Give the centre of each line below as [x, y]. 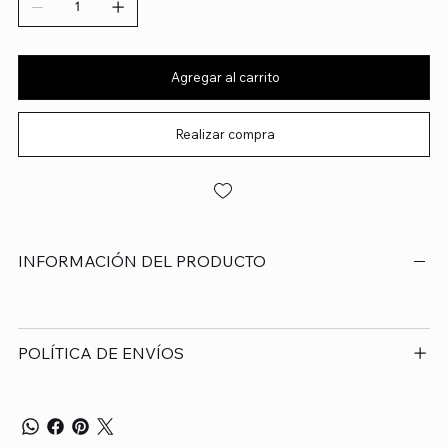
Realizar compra [225, 133]
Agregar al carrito [225, 76]
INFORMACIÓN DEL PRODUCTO [141, 260]
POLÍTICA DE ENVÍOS [100, 352]
